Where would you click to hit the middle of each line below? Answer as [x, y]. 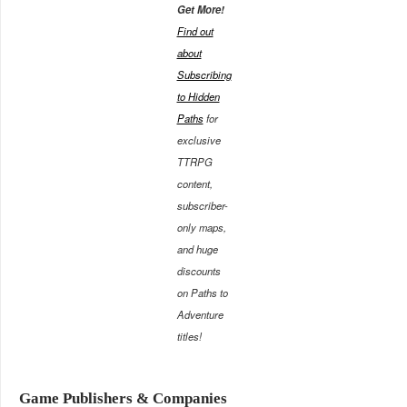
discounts [199, 270]
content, [194, 183]
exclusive [199, 139]
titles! [189, 336]
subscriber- [202, 205]
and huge [197, 248]
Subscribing [204, 74]
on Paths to [202, 292]
